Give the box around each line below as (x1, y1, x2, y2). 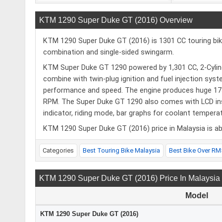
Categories (43, 147, 74, 155)
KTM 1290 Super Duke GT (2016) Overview (39, 16, 193, 25)
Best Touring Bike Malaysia (83, 147, 160, 155)
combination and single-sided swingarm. (43, 48, 174, 57)
